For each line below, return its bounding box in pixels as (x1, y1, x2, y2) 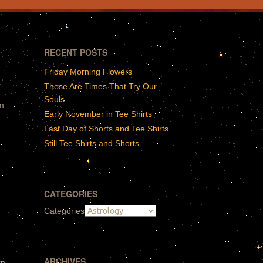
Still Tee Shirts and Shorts (44, 138, 140, 148)
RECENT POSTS (44, 46, 108, 59)
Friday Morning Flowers (44, 67, 133, 77)
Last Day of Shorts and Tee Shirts (44, 123, 169, 133)
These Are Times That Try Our (44, 82, 157, 92)
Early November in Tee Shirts (44, 109, 153, 119)
